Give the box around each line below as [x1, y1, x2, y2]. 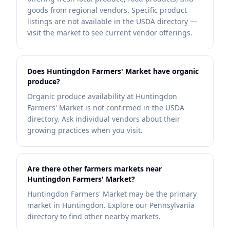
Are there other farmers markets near [27, 164, 162, 174]
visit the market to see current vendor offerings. [27, 28, 193, 37]
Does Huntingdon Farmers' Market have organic [27, 66, 199, 76]
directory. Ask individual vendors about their [27, 114, 180, 124]
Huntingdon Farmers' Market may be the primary [27, 189, 197, 199]
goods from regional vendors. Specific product [27, 5, 187, 15]
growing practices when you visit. [27, 125, 143, 135]
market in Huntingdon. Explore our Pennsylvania [27, 200, 195, 210]
